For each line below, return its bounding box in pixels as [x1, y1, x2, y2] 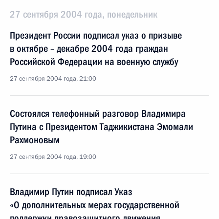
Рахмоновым [10, 134, 60, 146]
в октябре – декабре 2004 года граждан [10, 43, 168, 54]
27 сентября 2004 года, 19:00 [10, 153, 96, 161]
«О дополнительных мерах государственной [10, 199, 179, 211]
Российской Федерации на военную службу [10, 56, 178, 67]
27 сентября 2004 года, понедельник [10, 8, 157, 20]
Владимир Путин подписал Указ [10, 186, 132, 197]
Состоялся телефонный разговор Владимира [10, 108, 186, 119]
